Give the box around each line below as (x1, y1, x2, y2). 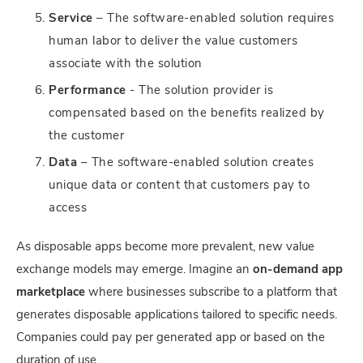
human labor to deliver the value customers (49, 36, 297, 49)
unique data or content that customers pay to (49, 180, 310, 193)
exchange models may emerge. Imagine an (16, 264, 253, 277)
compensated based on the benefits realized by (49, 108, 325, 121)
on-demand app (253, 264, 343, 277)
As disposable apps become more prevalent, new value (16, 241, 314, 254)
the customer (49, 130, 124, 143)
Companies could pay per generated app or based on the (16, 332, 325, 345)
